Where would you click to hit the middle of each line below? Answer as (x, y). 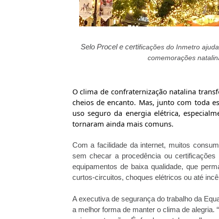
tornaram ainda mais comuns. (123, 124)
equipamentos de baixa (111, 167)
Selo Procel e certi (110, 47)
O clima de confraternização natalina (134, 92)
